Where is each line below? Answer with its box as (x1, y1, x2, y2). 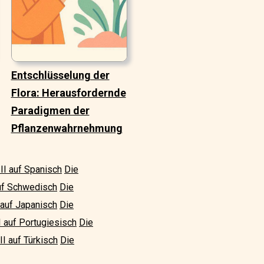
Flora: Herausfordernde (11, 87, 126, 100)
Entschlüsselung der (11, 69, 110, 82)
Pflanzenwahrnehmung (11, 122, 123, 135)
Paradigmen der (11, 104, 90, 117)
